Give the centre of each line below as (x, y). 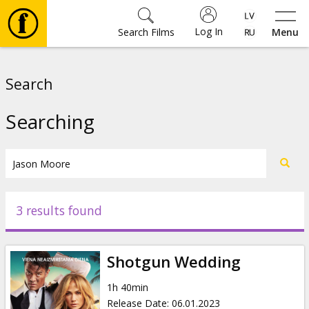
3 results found (59, 210)
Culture (52, 189)
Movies (50, 67)
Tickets (51, 148)
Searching (50, 121)
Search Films (146, 32)
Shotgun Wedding (173, 261)
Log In (208, 31)
